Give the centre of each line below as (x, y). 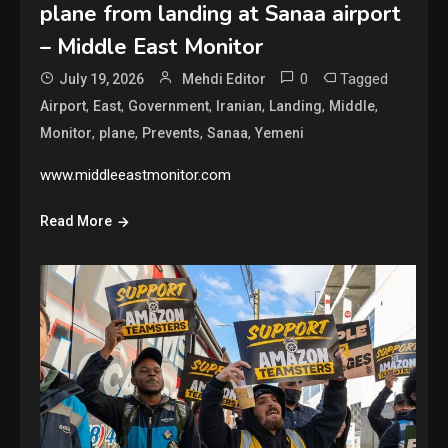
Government (169, 105)
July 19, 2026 (102, 78)
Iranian (239, 105)
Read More (76, 220)
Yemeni (280, 132)
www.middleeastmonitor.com (136, 174)
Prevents (171, 132)
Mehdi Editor (224, 78)
